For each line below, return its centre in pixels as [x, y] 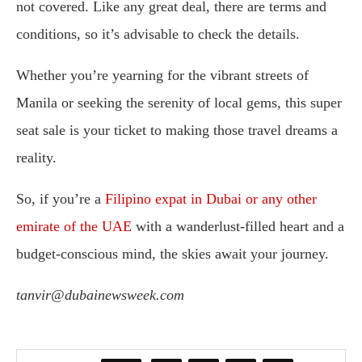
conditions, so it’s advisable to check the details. [158, 34]
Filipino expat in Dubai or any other [211, 198]
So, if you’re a [61, 198]
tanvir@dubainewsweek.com [100, 295]
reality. [36, 157]
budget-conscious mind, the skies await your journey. [173, 253]
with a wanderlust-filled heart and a [238, 226]
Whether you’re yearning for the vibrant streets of [162, 75]
